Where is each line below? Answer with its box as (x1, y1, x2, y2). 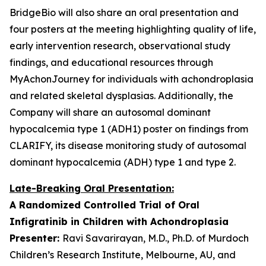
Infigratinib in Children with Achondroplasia (9, 216, 229, 227)
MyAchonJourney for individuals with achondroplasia (9, 73, 254, 85)
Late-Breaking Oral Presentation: (9, 182, 174, 194)
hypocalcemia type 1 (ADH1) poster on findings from (9, 123, 248, 135)
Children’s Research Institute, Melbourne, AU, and (9, 249, 236, 261)
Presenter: (9, 232, 62, 244)
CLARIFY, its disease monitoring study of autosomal (9, 140, 246, 151)
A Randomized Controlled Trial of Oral (9, 199, 199, 211)
